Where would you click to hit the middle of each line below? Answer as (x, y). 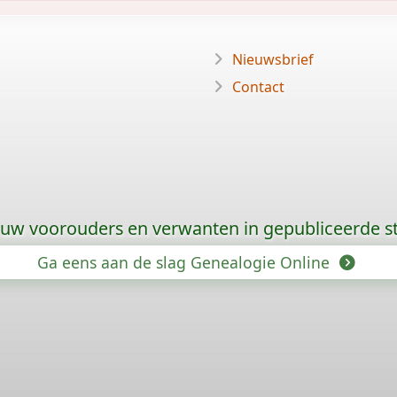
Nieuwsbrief (273, 59)
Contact (258, 87)
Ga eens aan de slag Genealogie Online (186, 262)
